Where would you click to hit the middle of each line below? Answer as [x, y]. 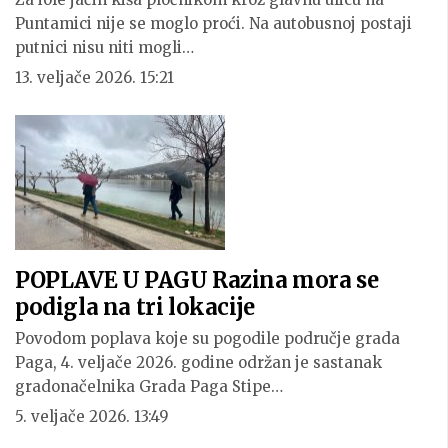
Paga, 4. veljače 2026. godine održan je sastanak [198, 362]
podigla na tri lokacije [135, 306]
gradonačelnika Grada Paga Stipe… [149, 386]
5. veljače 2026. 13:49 [92, 416]
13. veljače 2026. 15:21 [94, 78]
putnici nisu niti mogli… [104, 48]
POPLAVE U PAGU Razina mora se [197, 279]
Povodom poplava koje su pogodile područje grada [207, 338]
